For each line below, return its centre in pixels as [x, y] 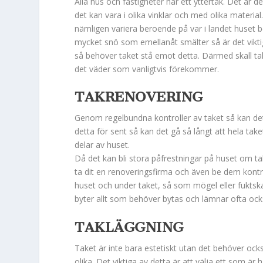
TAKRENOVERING [139, 97]
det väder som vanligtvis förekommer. [147, 69]
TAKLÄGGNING [129, 227]
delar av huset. [102, 145]
